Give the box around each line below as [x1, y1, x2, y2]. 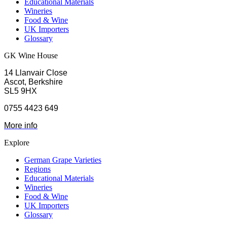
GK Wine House [4, 51, 58, 60]
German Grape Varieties [24, 156, 101, 164]
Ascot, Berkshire [4, 78, 63, 86]
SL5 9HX [4, 87, 37, 95]
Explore [4, 138, 29, 147]
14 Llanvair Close [4, 68, 67, 77]
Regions [24, 165, 51, 173]
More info [4, 121, 37, 130]
